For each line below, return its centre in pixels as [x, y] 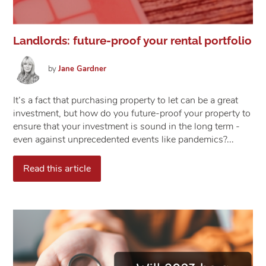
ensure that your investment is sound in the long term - [126, 126]
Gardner [91, 69]
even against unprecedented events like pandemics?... [123, 139]
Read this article [57, 168]
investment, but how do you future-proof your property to [132, 113]
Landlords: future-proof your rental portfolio [132, 40]
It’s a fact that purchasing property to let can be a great [125, 100]
